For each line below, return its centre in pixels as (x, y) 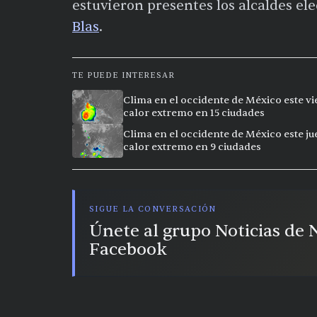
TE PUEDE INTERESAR (123, 75)
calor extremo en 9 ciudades (192, 146)
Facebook (128, 249)
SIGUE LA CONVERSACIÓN (153, 209)
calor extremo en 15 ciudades (194, 113)
